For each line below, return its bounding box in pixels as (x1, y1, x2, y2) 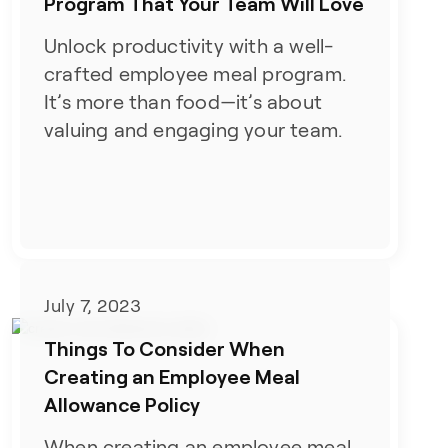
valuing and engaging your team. (44, 118, 343, 141)
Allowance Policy (44, 392, 201, 417)
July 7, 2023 (44, 296, 142, 317)
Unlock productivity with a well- (44, 34, 334, 57)
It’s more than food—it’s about (44, 90, 323, 113)
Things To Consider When (44, 336, 286, 361)
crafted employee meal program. (44, 62, 347, 85)
